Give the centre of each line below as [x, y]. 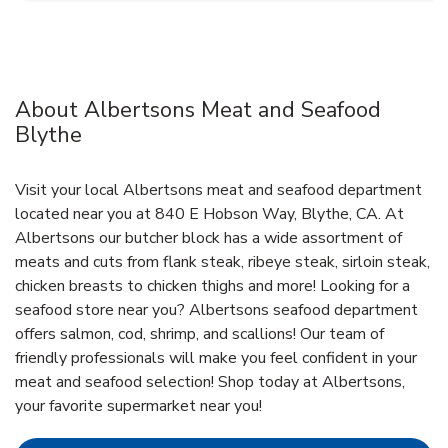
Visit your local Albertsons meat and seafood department [218, 190]
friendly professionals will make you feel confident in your [216, 358]
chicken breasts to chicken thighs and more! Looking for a [212, 286]
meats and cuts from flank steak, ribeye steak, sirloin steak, [222, 262]
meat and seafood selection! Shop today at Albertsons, [210, 382]
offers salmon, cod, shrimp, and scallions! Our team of [199, 334]
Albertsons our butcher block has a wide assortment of [208, 238]
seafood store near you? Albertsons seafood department [216, 310]
